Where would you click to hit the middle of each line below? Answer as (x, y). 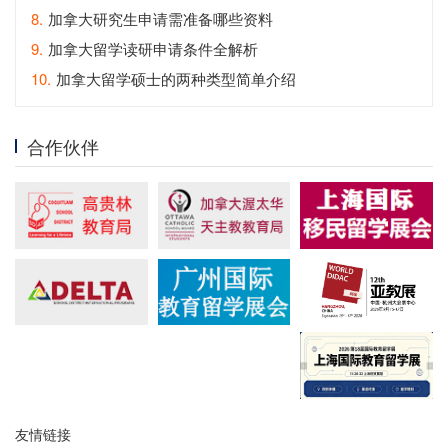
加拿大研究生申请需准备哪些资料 (160, 19)
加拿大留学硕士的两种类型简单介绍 (176, 79)
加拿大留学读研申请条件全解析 (153, 49)
